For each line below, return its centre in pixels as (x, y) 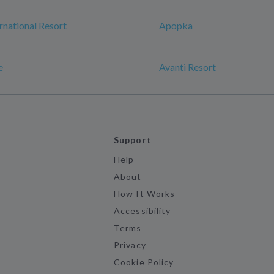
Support (133, 140)
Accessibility (142, 211)
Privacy (130, 245)
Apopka (176, 25)
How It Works (144, 194)
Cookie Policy (144, 262)
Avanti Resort (187, 67)
